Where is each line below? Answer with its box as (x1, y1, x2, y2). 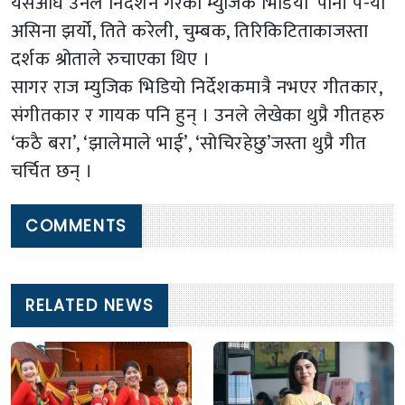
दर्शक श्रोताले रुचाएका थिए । (11, 43, 211, 76)
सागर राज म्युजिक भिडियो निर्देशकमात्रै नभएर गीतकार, (11, 71, 382, 104)
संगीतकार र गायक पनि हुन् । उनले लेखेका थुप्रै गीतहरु (11, 99, 385, 132)
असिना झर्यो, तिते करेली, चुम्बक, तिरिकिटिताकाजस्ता (11, 15, 369, 48)
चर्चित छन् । (11, 155, 93, 188)
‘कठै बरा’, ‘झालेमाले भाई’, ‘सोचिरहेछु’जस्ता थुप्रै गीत (11, 127, 367, 160)
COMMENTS (25, 214, 127, 237)
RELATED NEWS (25, 294, 155, 316)
